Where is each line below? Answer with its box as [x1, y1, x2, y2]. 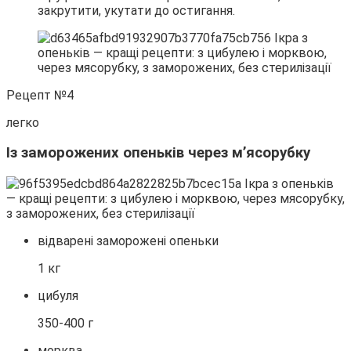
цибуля [38, 288, 78, 304]
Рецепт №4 [6, 87, 74, 103]
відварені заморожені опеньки [38, 233, 219, 249]
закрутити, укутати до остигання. [38, 2, 235, 18]
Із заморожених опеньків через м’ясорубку [6, 144, 310, 162]
